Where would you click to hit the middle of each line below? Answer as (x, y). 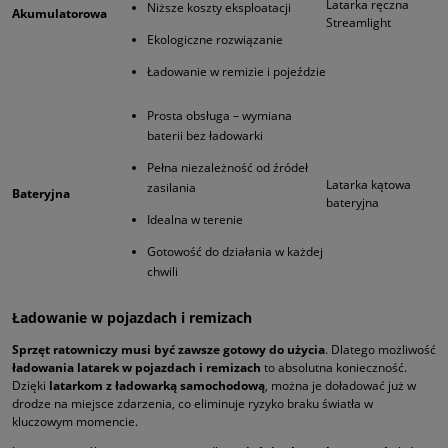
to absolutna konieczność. (334, 368)
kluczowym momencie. (75, 422)
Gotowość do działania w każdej (235, 252)
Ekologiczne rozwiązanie (215, 40)
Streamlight (358, 23)
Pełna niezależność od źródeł (227, 168)
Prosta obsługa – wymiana (219, 116)
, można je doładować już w (340, 386)
